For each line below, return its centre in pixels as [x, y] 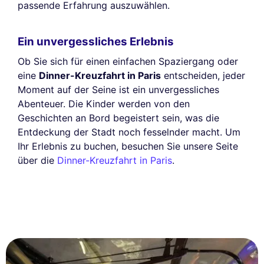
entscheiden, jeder [203, 76]
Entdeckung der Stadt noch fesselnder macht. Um [129, 132]
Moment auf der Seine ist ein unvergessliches [118, 90]
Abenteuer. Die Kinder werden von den [104, 104]
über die [37, 161]
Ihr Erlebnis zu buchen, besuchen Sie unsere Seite [128, 146]
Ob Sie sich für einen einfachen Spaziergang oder [128, 62]
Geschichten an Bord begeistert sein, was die [118, 118]
